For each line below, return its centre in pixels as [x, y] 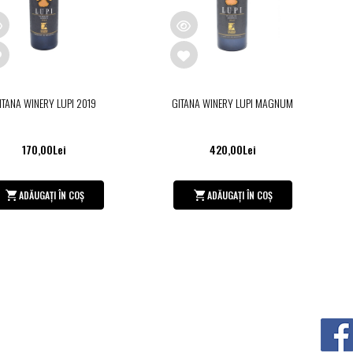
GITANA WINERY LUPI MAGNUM [233, 103]
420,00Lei [232, 150]
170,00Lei [45, 150]
